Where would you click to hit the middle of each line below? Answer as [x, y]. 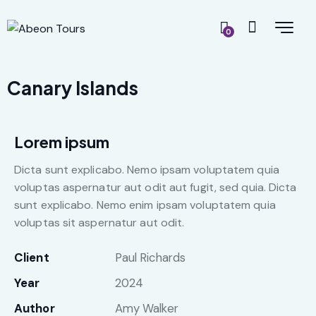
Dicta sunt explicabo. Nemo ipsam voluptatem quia [147, 170]
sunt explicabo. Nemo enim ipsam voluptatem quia [145, 205]
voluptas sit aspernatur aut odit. [99, 223]
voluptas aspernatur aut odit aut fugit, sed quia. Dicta [156, 188]
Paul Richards [150, 258]
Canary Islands [73, 88]
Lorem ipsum [62, 142]
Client [32, 258]
